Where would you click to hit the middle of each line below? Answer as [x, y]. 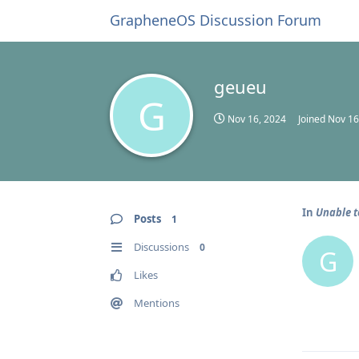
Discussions [161, 247]
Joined [313, 119]
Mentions [157, 303]
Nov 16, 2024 [257, 119]
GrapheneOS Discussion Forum [216, 20]
